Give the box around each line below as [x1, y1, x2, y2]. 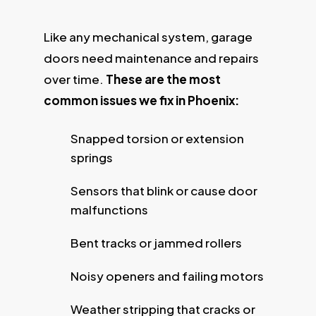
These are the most [105, 71, 221, 87]
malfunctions [70, 201, 148, 217]
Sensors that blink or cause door [70, 182, 257, 198]
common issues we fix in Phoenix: [43, 92, 239, 109]
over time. [43, 71, 106, 87]
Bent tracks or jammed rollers [70, 234, 242, 250]
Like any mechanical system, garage [43, 29, 253, 45]
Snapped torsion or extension [70, 130, 244, 146]
